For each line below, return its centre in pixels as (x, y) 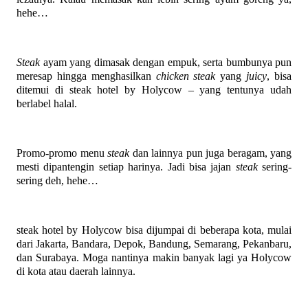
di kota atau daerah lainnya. (76, 271)
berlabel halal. (48, 103)
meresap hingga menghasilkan (86, 76)
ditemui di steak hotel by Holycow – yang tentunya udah (154, 89)
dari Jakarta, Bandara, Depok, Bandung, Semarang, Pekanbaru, (154, 243)
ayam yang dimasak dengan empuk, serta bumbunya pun (167, 62)
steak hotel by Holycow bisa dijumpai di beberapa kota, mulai (154, 230)
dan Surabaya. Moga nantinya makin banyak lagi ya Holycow (154, 257)
